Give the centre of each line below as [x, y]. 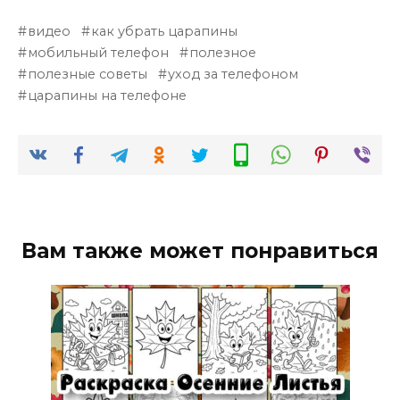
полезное [223, 53]
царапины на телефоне [108, 96]
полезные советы [88, 75]
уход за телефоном [233, 75]
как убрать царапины [165, 32]
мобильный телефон [99, 53]
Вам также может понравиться [200, 251]
